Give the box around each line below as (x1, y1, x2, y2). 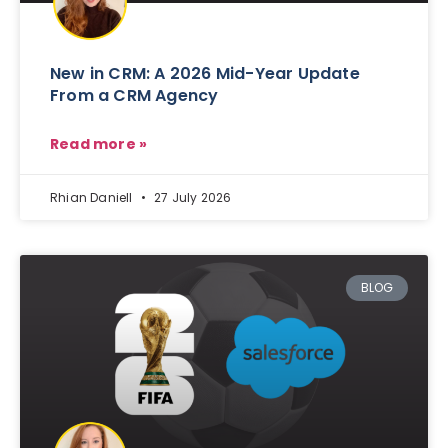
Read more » (50, 133, 148, 154)
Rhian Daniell (50, 188, 136, 206)
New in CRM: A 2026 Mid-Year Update (50, 61, 360, 85)
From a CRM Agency (50, 83, 219, 107)
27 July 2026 (151, 188, 232, 206)
